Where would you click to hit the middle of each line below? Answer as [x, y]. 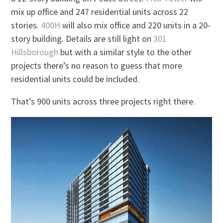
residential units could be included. [75, 79]
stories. [26, 25]
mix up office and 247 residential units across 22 [100, 11]
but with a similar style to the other [125, 52]
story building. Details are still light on [82, 38]
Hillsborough [35, 52]
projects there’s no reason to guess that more [97, 65]
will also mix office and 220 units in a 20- [136, 25]
